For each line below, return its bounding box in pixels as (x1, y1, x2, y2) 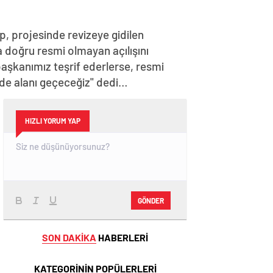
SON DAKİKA (42, 232, 96, 243)
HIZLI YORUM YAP (25, 116, 80, 125)
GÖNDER (138, 196, 164, 205)
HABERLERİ (96, 232, 148, 243)
